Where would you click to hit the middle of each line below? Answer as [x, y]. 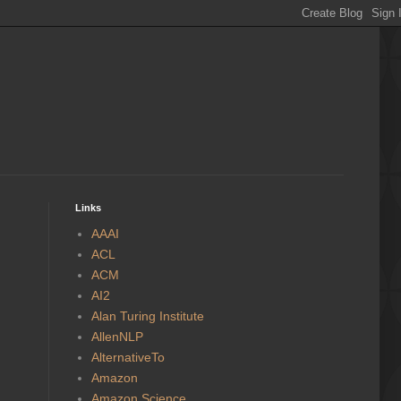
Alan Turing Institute [147, 316]
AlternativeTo [128, 357]
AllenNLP [117, 336]
